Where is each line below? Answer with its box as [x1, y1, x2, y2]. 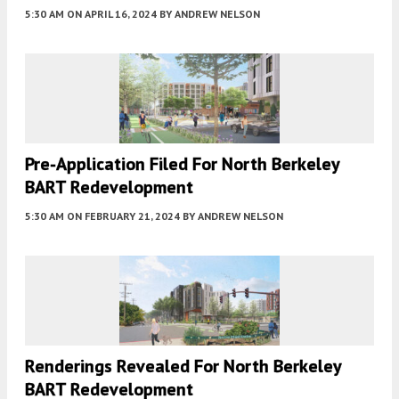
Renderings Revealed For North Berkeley [25, 354, 341, 378]
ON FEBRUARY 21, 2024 [67, 208, 180, 223]
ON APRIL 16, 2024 [67, 6, 157, 20]
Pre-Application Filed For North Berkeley [25, 151, 339, 175]
